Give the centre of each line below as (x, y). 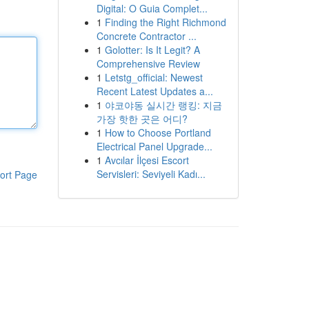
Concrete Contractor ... (146, 36)
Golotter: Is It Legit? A (152, 50)
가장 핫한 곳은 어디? (142, 119)
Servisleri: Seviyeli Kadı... (151, 174)
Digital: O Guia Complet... (152, 8)
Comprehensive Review (148, 63)
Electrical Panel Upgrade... (154, 146)
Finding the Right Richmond (165, 22)
